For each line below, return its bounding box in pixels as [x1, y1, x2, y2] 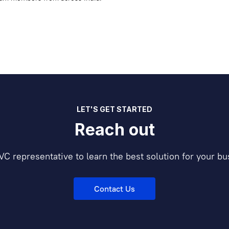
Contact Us [94, 184, 135, 194]
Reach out [74, 120, 155, 140]
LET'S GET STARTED [77, 105, 152, 113]
